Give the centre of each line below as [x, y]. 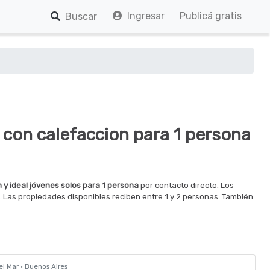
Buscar [79, 16]
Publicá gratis [211, 16]
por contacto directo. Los [186, 185]
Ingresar [143, 16]
